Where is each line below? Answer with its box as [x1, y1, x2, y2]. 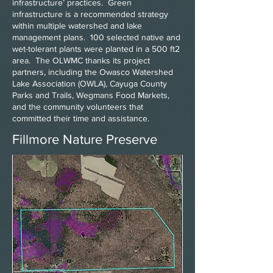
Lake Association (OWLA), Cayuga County [12, 79, 167, 88]
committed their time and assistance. [12, 113, 149, 123]
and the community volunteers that [12, 102, 143, 112]
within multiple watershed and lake [12, 21, 142, 30]
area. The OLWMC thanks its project [12, 55, 150, 65]
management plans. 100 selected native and [12, 32, 180, 42]
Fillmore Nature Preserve [12, 132, 157, 146]
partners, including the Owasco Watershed [12, 67, 173, 77]
